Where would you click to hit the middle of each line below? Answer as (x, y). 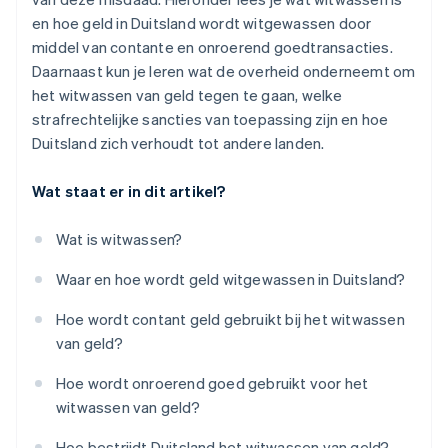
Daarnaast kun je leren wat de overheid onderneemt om (224, 71)
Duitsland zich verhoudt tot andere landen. (178, 143)
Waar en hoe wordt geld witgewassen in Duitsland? (231, 279)
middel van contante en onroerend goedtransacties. (212, 47)
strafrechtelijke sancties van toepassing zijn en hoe (210, 119)
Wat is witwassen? (119, 239)
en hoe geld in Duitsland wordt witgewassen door (202, 23)
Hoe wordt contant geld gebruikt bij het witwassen (230, 319)
